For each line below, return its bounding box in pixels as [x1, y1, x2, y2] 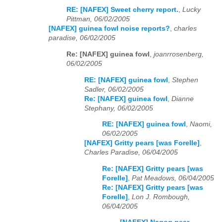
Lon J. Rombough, [132, 193, 190, 201]
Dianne [171, 95, 194, 103]
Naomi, [190, 120, 212, 128]
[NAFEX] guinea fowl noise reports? [49, 25, 170, 33]
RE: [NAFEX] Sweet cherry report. [66, 6, 178, 14]
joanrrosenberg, [154, 51, 204, 58]
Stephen [172, 76, 198, 84]
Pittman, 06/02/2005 [66, 15, 130, 23]
